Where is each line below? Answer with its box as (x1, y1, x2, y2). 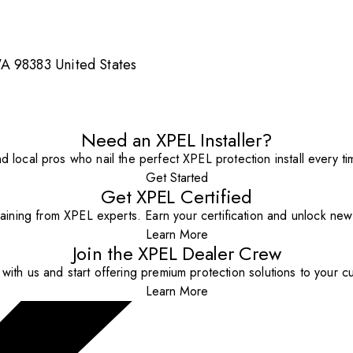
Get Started (145, 169, 208, 188)
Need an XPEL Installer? (81, 126, 272, 154)
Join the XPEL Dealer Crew (72, 240, 281, 268)
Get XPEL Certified (101, 183, 252, 211)
